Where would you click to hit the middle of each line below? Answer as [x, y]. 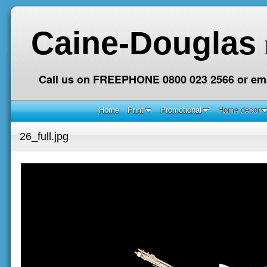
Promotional [181, 110]
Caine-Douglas [143, 43]
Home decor [239, 110]
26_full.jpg [44, 136]
